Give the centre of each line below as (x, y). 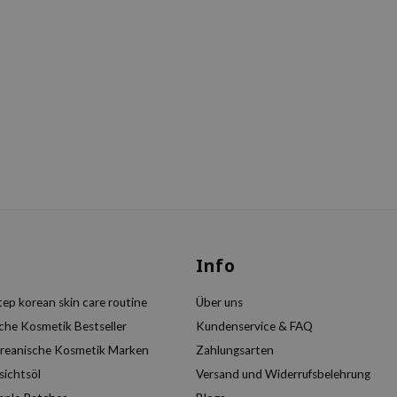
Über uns (219, 302)
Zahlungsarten (235, 350)
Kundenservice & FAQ (254, 326)
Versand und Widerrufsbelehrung (283, 374)
